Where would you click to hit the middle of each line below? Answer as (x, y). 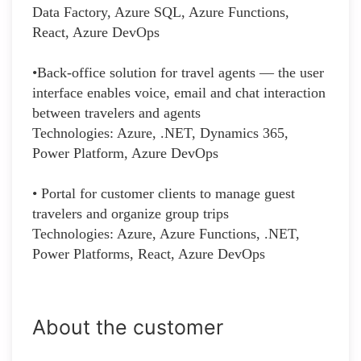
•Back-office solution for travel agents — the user (178, 72)
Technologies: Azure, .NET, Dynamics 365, (160, 133)
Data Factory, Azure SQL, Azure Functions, (161, 12)
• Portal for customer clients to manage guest (164, 193)
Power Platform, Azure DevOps (125, 153)
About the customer (128, 327)
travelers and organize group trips (131, 213)
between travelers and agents (116, 112)
